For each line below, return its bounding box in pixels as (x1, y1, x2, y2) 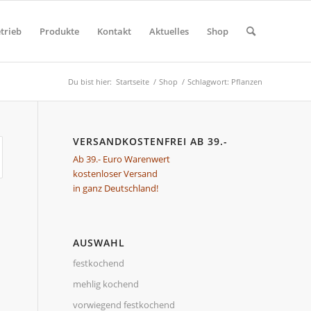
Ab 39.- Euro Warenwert (73, 153, 171, 165)
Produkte (40, 25, 79, 37)
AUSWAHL (73, 236, 126, 249)
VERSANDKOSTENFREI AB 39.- (73, 135, 228, 148)
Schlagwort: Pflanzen (187, 76, 262, 87)
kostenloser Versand (73, 167, 158, 180)
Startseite (116, 76, 149, 87)
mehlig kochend (73, 278, 140, 290)
